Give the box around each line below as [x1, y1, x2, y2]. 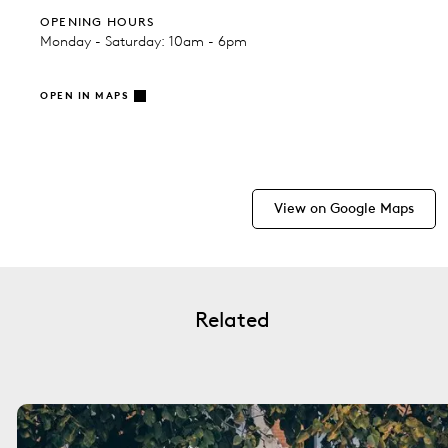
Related [194, 307, 270, 333]
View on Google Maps [274, 200, 414, 218]
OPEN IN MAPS [40, 89, 129, 103]
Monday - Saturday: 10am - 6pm [40, 33, 247, 51]
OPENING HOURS [40, 14, 155, 30]
